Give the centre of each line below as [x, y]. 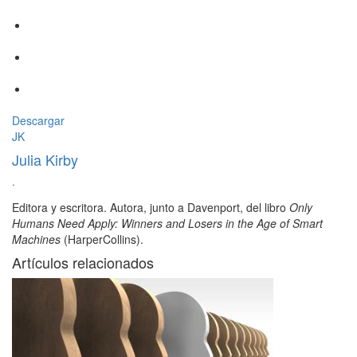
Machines [36, 239]
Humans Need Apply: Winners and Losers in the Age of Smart [167, 224]
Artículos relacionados [83, 263]
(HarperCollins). [102, 239]
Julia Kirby [45, 160]
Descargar [38, 121]
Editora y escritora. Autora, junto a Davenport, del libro [151, 208]
